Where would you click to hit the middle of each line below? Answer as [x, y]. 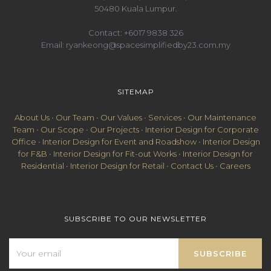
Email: [53, 45]
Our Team [75, 117]
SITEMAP [135, 92]
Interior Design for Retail [117, 166]
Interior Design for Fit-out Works [115, 154]
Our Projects [114, 129]
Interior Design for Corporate [202, 129]
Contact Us [192, 166]
